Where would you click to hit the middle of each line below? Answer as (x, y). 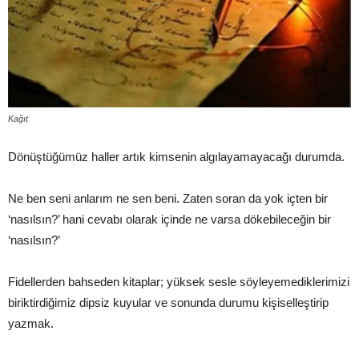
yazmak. (31, 323)
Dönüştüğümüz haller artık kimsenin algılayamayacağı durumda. (176, 157)
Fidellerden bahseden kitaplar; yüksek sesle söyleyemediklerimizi (179, 282)
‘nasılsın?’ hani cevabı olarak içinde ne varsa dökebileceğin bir (169, 219)
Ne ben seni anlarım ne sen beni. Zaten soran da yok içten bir (168, 198)
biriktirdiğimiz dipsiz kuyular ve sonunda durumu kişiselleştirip (168, 303)
